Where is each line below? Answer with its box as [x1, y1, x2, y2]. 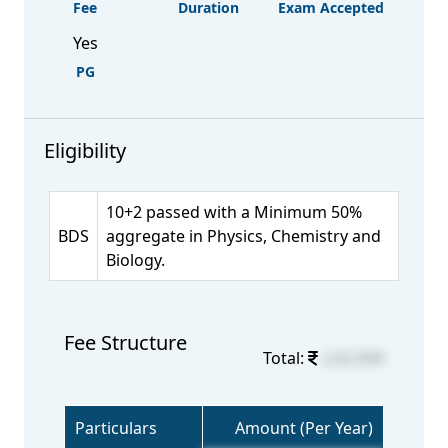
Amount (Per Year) [235, 417, 373, 439]
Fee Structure [64, 329, 187, 356]
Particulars [75, 417, 157, 439]
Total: [263, 346, 308, 369]
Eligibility [44, 137, 126, 164]
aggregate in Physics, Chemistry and [106, 225, 381, 247]
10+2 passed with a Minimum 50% [106, 201, 362, 223]
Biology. [106, 249, 165, 271]
